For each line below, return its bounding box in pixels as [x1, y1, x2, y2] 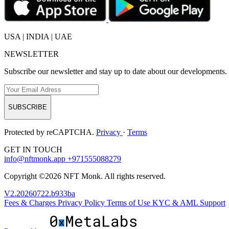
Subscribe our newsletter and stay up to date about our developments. [4, 66, 227, 76]
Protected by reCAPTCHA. [4, 127, 96, 136]
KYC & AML [152, 198, 200, 207]
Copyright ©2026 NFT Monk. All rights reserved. [4, 171, 166, 180]
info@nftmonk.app [4, 154, 67, 163]
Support [200, 198, 225, 207]
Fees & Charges [4, 198, 58, 207]
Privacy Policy [58, 198, 107, 207]
